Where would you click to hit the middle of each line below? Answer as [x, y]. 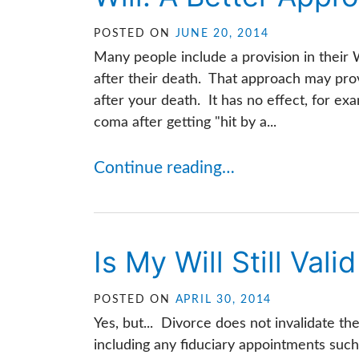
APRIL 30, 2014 [223, 300]
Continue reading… [164, 168]
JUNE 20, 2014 [222, 34]
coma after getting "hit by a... [185, 123]
